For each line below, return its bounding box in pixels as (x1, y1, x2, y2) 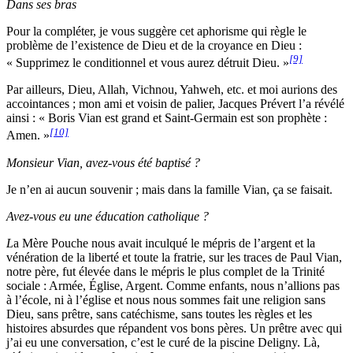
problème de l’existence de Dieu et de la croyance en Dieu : (6, 38, 302, 52)
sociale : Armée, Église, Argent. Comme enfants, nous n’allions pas (6, 278, 340, 292)
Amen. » (6, 128, 50, 143)
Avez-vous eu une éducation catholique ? (6, 209, 209, 223)
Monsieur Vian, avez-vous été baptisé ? (6, 155, 200, 169)
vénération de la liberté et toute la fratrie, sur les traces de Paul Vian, (6, 250, 342, 264)
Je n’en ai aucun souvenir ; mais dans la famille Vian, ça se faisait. (6, 182, 333, 196)
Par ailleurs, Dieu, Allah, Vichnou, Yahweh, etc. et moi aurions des (6, 83, 337, 97)
